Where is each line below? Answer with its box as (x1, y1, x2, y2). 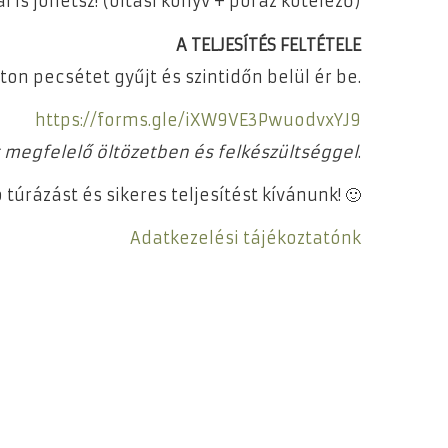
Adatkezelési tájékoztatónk (130, 228, 361, 249)
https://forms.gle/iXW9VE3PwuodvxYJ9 (35, 109, 361, 130)
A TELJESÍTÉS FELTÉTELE (176, 34, 361, 55)
